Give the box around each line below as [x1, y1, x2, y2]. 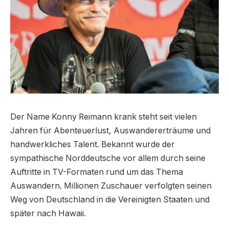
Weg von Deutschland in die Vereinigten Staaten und [10, 195, 210, 205]
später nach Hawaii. [10, 209, 86, 219]
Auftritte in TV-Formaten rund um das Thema [10, 167, 183, 177]
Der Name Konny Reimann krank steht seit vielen [10, 112, 197, 122]
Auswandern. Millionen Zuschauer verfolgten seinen [10, 181, 212, 191]
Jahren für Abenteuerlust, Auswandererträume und [10, 126, 211, 136]
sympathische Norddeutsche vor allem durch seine [10, 153, 205, 164]
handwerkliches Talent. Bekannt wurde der [10, 140, 175, 150]
